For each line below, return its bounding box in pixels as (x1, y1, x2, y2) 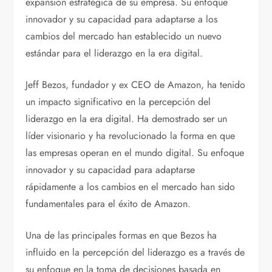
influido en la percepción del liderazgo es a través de (25, 245, 245, 260)
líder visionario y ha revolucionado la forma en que (25, 129, 236, 143)
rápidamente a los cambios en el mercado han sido (25, 180, 236, 194)
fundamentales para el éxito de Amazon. (25, 197, 191, 211)
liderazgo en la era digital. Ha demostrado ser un (25, 112, 228, 126)
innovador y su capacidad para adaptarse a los (25, 12, 218, 27)
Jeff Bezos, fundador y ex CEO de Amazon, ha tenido (25, 78, 246, 92)
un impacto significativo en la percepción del (25, 95, 211, 109)
